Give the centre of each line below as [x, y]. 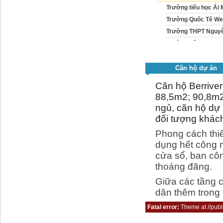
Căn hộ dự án [196, 68]
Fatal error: [164, 207]
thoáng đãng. [184, 167]
